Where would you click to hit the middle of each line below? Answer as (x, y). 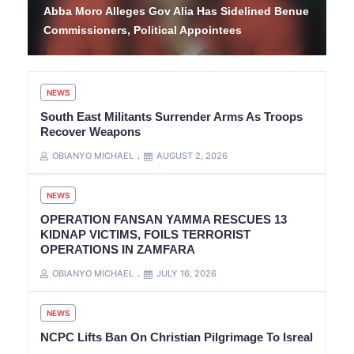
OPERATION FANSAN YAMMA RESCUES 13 (164, 220)
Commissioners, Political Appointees (143, 30)
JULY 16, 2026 (186, 274)
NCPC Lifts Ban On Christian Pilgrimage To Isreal (177, 337)
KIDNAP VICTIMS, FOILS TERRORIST (145, 235)
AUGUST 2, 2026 (192, 156)
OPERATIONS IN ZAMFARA (118, 250)
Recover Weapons (90, 132)
